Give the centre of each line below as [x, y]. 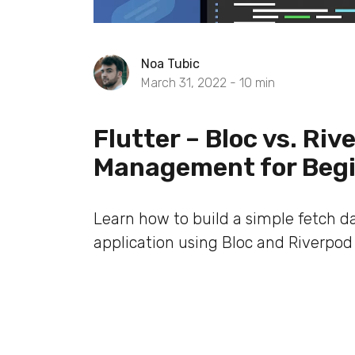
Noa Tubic [170, 64]
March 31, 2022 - [190, 83]
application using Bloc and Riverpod [223, 242]
